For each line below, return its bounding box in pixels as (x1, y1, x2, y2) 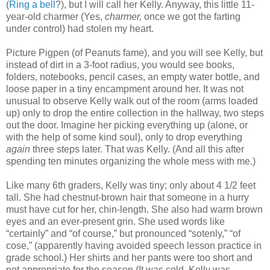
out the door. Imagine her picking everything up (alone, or (6, 120, 248, 131)
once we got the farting (144, 11, 240, 22)
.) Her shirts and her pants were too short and (61, 253, 253, 263)
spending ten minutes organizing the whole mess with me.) (6, 156, 256, 167)
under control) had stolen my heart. (6, 24, 154, 34)
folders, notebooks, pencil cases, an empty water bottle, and (6, 72, 260, 83)
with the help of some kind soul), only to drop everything (6, 132, 242, 143)
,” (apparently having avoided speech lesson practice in (27, 240, 262, 251)
